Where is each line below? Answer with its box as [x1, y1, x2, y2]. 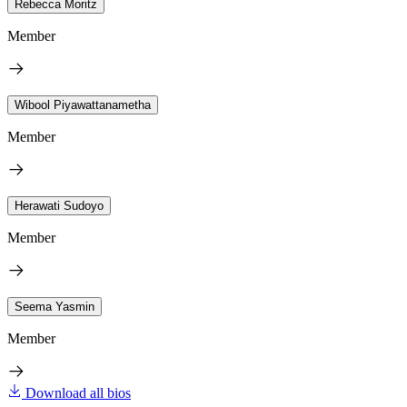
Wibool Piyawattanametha [15, 97, 151, 112]
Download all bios [25, 384, 131, 401]
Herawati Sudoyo [15, 198, 104, 213]
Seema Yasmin [15, 299, 94, 313]
